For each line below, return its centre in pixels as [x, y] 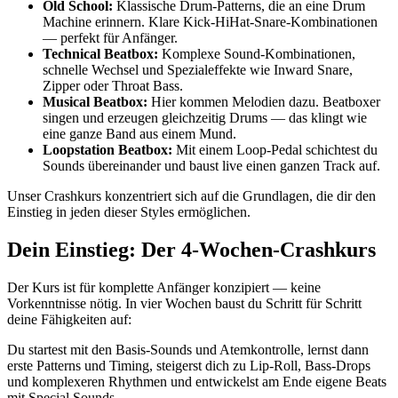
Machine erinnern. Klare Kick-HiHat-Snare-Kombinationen [210, 22]
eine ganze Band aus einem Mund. [139, 134]
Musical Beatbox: [95, 102]
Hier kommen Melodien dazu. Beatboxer [264, 102]
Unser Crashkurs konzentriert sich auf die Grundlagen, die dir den [191, 196]
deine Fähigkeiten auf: [69, 320]
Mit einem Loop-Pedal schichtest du [275, 150]
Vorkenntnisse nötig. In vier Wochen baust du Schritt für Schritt [184, 304]
